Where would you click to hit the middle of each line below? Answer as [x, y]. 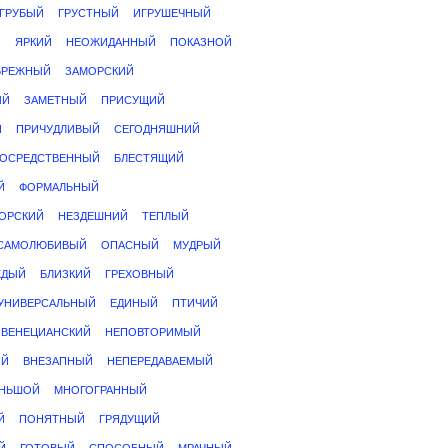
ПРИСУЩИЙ [133, 100]
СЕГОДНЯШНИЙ [157, 129]
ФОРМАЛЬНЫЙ [59, 187]
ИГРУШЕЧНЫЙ [172, 13]
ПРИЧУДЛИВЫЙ [58, 129]
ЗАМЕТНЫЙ [55, 100]
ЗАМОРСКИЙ [99, 71]
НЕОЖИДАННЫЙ [111, 42]
